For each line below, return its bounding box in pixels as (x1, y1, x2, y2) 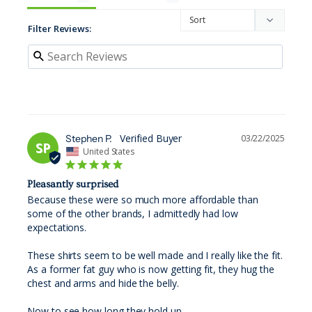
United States (83, 145, 135, 157)
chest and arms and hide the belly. (27, 276, 182, 290)
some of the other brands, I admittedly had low (27, 206, 238, 220)
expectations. (27, 220, 90, 234)
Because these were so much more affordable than (27, 192, 258, 206)
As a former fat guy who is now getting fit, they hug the (27, 262, 275, 276)
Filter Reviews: (28, 22, 92, 35)
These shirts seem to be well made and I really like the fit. (27, 248, 283, 262)
